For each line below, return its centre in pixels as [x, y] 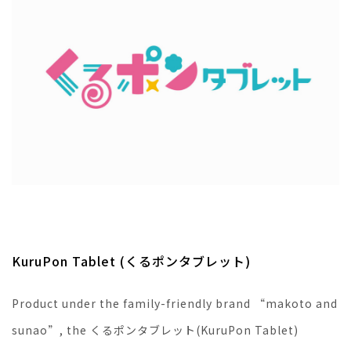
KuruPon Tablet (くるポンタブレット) [131, 261]
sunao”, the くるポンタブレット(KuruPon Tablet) [155, 329]
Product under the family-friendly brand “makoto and [175, 303]
